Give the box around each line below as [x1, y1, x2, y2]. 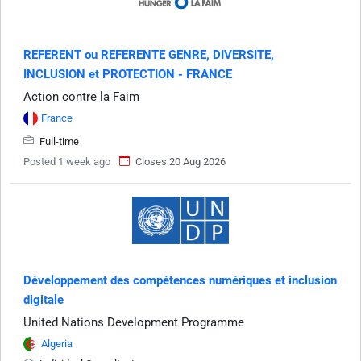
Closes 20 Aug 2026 [135, 155, 226, 168]
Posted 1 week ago [23, 155, 110, 168]
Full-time [37, 135, 79, 147]
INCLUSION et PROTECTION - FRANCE [23, 66, 232, 81]
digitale [23, 292, 64, 307]
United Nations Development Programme [23, 314, 244, 330]
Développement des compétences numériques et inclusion [23, 272, 337, 288]
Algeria [41, 337, 73, 350]
